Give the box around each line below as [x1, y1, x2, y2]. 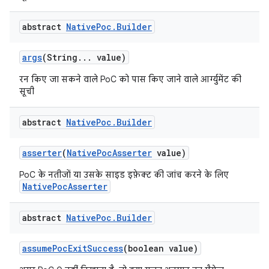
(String [42, 52, 77, 63]
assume [22, 243, 52, 254]
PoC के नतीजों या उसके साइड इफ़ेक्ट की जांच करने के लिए [19, 169, 229, 180]
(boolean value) [123, 243, 198, 254]
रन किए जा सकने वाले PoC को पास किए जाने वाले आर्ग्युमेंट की [19, 74, 241, 85]
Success [87, 243, 123, 254]
